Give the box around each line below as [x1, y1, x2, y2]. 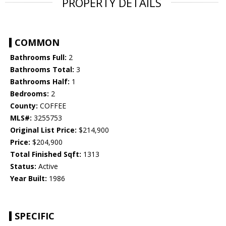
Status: [10, 161, 36, 172]
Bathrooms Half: [10, 77, 70, 87]
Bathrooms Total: [10, 65, 74, 75]
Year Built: [10, 174, 47, 184]
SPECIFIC [15, 210, 54, 222]
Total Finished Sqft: [10, 149, 81, 159]
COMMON [15, 36, 60, 49]
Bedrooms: [10, 89, 49, 99]
